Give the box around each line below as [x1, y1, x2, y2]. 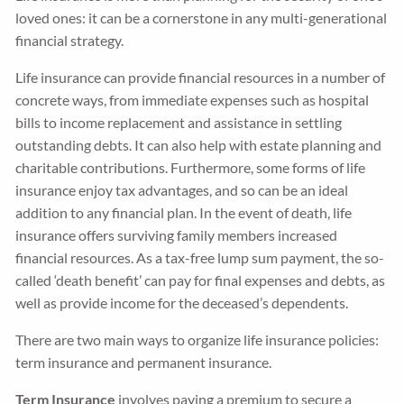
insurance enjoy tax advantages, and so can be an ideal [15, 181, 349, 198]
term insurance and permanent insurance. [15, 353, 272, 371]
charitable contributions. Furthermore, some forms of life [15, 159, 366, 176]
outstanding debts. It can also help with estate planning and [15, 136, 382, 153]
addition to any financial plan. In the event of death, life [15, 204, 353, 221]
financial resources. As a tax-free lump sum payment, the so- [15, 249, 385, 266]
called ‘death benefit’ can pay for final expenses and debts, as [15, 271, 386, 289]
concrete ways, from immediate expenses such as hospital [15, 91, 370, 108]
